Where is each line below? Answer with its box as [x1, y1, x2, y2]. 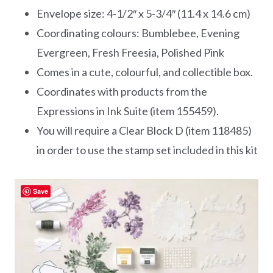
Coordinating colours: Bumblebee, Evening [37, 26, 239, 40]
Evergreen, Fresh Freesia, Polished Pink [37, 45, 224, 59]
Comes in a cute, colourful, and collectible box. [37, 65, 253, 79]
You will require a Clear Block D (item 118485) [37, 123, 252, 137]
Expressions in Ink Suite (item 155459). [37, 104, 219, 118]
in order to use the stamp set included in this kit [37, 143, 258, 157]
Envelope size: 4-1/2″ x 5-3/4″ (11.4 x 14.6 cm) [37, 6, 250, 20]
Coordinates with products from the [37, 84, 207, 98]
